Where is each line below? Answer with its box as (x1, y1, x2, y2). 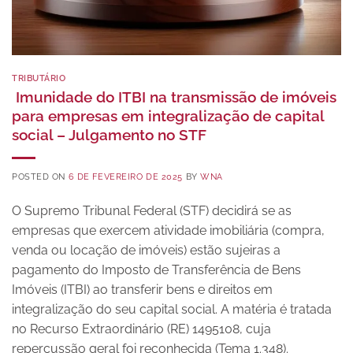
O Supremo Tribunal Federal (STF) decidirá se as (12, 203, 292, 218)
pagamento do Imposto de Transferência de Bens (12, 262, 301, 277)
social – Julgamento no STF (12, 125, 206, 143)
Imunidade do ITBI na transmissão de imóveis (12, 87, 336, 106)
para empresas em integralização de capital (12, 106, 324, 124)
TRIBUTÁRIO (12, 72, 66, 84)
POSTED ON (12, 170, 69, 182)
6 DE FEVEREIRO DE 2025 (68, 170, 183, 182)
